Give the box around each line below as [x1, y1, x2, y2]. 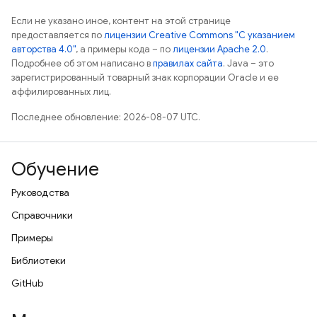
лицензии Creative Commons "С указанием [104, 29, 295, 41]
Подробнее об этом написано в [11, 57, 153, 69]
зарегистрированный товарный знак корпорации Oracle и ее [11, 71, 279, 83]
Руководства [11, 186, 69, 199]
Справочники [11, 209, 73, 221]
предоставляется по [11, 29, 104, 41]
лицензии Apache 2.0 [173, 43, 266, 55]
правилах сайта [153, 57, 223, 69]
